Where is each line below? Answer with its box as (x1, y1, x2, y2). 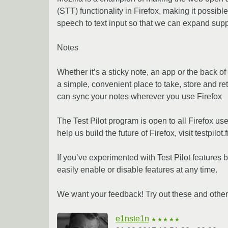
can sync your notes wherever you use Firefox (57, 92, 222, 101)
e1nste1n (116, 214, 149, 223)
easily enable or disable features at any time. (57, 165, 217, 174)
